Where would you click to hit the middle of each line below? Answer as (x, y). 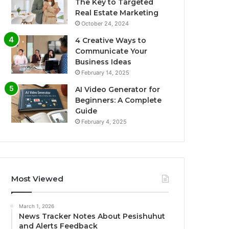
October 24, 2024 (105, 24)
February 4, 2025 (104, 122)
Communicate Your (111, 51)
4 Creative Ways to (111, 41)
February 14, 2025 (106, 73)
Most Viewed (38, 179)
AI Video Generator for (118, 90)
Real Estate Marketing (117, 13)
